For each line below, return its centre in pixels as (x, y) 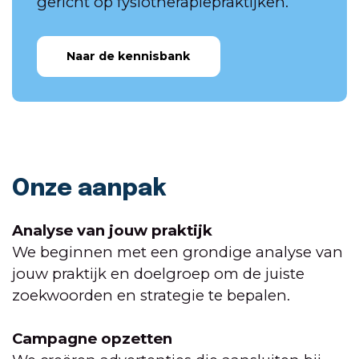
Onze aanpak (89, 189)
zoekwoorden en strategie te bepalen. (151, 296)
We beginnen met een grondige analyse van (177, 252)
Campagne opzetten (92, 339)
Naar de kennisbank (129, 56)
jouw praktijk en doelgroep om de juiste (158, 274)
